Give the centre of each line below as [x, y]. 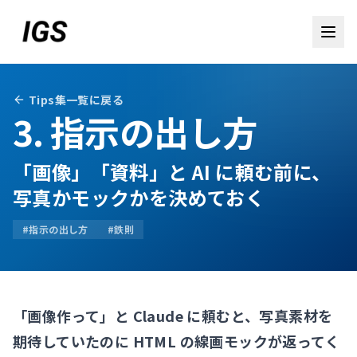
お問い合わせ [59, 304]
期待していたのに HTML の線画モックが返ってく [176, 341]
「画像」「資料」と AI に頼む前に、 [172, 172]
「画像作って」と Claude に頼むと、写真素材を [173, 316]
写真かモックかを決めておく [139, 197]
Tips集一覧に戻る [76, 100]
